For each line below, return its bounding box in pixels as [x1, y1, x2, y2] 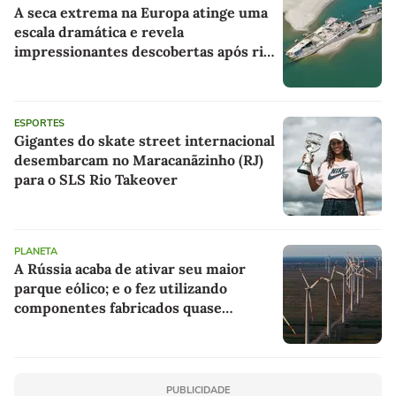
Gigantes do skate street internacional [14, 132, 275, 150]
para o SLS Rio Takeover [14, 171, 178, 189]
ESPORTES [14, 117, 65, 131]
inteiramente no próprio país [14, 318, 211, 337]
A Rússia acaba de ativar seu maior [14, 260, 246, 278]
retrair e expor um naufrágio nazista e [14, 62, 272, 80]
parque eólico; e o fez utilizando [14, 279, 227, 298]
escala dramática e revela [14, 23, 184, 42]
